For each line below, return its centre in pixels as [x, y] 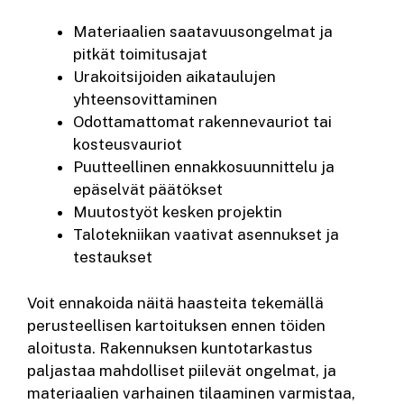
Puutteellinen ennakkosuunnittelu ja [204, 167]
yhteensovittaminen [145, 100]
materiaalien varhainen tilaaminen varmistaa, [191, 393]
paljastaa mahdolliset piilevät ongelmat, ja [182, 370]
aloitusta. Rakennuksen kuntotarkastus [170, 348]
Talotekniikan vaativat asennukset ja [206, 235]
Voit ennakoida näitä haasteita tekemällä [175, 303]
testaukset [113, 257]
